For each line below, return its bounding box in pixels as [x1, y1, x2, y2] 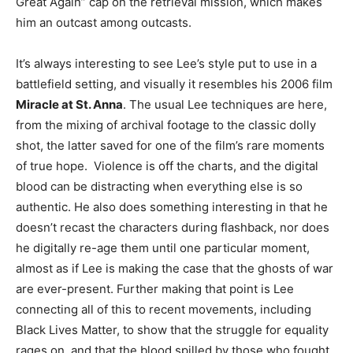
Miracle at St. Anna [16, 97, 123, 113]
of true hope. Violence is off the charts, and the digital [16, 158, 318, 174]
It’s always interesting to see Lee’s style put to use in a [16, 56, 317, 72]
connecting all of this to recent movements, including [16, 302, 311, 318]
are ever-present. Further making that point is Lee [16, 281, 294, 297]
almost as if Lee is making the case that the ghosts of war [16, 261, 333, 277]
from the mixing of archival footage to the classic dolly [16, 117, 316, 133]
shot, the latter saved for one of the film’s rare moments [16, 138, 325, 154]
